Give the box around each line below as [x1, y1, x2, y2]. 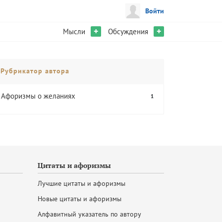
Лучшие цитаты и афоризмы [38, 179, 125, 188]
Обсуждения [108, 27, 148, 36]
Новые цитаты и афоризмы [38, 194, 121, 203]
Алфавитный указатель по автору [38, 210, 141, 219]
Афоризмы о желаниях [1, 91, 75, 101]
